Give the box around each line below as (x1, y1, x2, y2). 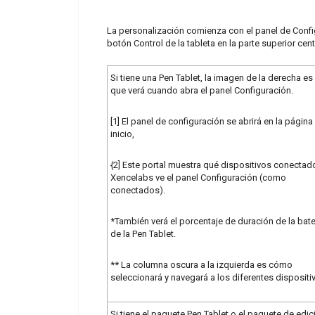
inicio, (110, 128, 134, 139)
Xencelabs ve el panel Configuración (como (110, 172, 286, 183)
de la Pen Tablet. (110, 228, 176, 239)
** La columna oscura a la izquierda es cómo (110, 259, 292, 270)
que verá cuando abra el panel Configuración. (110, 84, 293, 96)
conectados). (110, 184, 165, 195)
